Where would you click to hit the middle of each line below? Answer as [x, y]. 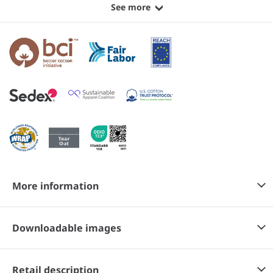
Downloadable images [67, 228]
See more [130, 7]
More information [55, 186]
